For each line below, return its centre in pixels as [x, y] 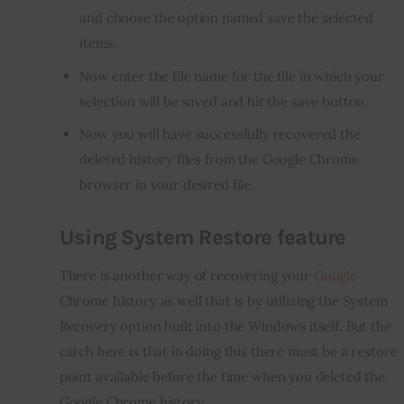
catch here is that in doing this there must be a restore [230, 351]
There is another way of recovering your [186, 275]
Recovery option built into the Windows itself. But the [227, 326]
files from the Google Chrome [266, 159]
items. [98, 43]
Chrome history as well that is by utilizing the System [225, 300]
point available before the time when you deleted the [224, 376]
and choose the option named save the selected [226, 18]
